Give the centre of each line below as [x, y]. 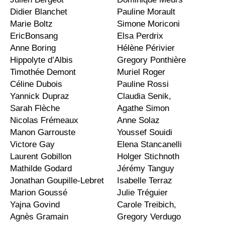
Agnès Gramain [39, 217]
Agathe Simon [143, 108]
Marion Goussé [39, 193]
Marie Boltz [33, 24]
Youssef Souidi [144, 133]
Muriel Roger [141, 72]
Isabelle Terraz [144, 181]
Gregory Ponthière [151, 60]
